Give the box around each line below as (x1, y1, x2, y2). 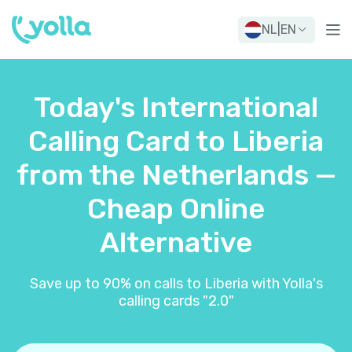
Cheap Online (87, 192, 265, 225)
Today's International (34, 90, 318, 124)
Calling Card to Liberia (28, 124, 324, 158)
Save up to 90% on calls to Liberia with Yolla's (29, 275, 323, 292)
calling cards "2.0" (118, 292, 234, 310)
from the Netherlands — (16, 158, 336, 192)
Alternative (100, 225, 252, 259)
